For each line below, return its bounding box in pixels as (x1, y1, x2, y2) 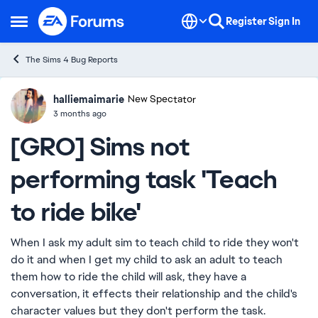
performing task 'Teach (11, 163, 278, 196)
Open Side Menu (10, 18, 96, 33)
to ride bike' (11, 195, 141, 229)
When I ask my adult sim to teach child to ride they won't (11, 235, 299, 250)
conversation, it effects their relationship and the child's (11, 286, 297, 301)
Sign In (268, 15, 300, 28)
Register (226, 15, 267, 28)
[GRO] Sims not (11, 130, 190, 163)
